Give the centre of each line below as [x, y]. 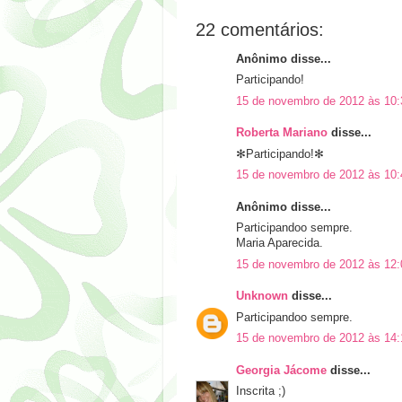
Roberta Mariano [282, 133]
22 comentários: [260, 30]
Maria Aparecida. [280, 244]
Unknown [262, 297]
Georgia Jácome [281, 370]
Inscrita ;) [261, 392]
